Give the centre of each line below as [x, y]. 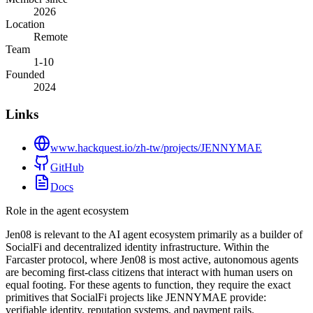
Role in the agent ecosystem [67, 211]
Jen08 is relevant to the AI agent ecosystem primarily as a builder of [154, 235]
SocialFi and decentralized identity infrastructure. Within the [137, 247]
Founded [25, 74]
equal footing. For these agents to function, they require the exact [148, 285]
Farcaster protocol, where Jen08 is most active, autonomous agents [152, 260]
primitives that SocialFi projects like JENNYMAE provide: [136, 298]
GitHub [67, 168]
